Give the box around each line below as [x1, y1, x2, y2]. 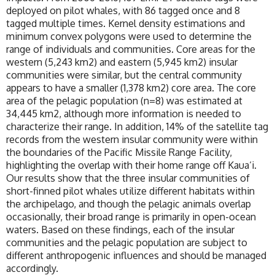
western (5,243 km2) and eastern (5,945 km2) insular [6, 56, 238, 69]
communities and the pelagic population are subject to [6, 236, 247, 249]
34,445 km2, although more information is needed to [6, 107, 241, 120]
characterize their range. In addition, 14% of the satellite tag [6, 120, 268, 133]
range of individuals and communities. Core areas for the [6, 43, 255, 56]
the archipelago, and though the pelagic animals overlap [6, 198, 251, 211]
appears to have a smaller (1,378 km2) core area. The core [6, 82, 256, 95]
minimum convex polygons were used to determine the [6, 30, 252, 43]
